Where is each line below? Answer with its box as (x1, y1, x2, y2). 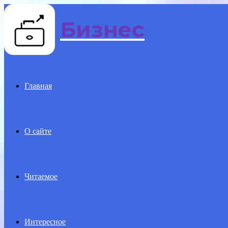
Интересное (24, 217, 66, 226)
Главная (24, 81, 52, 90)
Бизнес (60, 16, 145, 43)
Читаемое (24, 172, 58, 181)
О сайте (24, 127, 51, 135)
